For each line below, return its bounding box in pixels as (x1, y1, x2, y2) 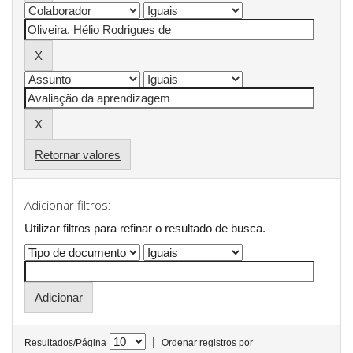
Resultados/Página (24, 337, 106, 348)
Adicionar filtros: (24, 197, 111, 213)
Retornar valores (35, 147, 121, 162)
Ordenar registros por (162, 337, 253, 348)
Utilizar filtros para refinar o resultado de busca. (24, 221, 266, 235)
